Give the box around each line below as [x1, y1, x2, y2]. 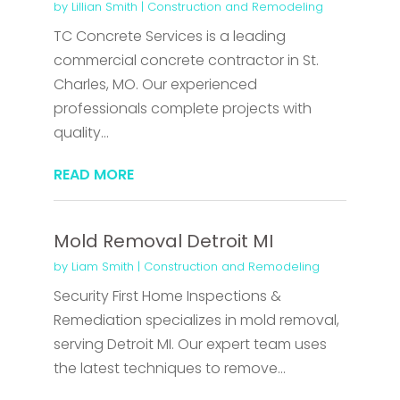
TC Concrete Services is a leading [53, 26, 286, 47]
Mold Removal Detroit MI [53, 229, 273, 254]
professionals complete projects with [53, 98, 312, 120]
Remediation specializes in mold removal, [53, 310, 339, 331]
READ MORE [53, 164, 134, 186]
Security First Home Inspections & [53, 286, 281, 307]
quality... [53, 122, 109, 144]
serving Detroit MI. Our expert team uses [53, 334, 327, 355]
